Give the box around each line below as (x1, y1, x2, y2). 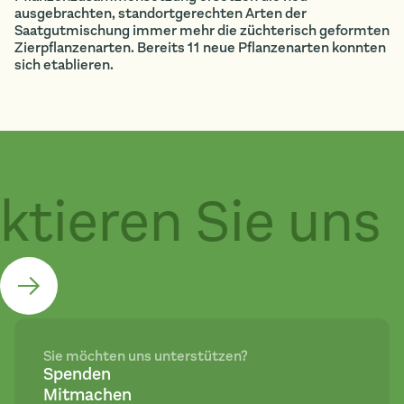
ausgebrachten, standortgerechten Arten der (14, 4, 307, 23)
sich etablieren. (14, 55, 114, 74)
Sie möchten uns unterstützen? (43, 346, 248, 365)
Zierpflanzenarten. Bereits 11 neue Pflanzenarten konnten (14, 38, 386, 57)
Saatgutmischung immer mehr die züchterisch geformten (14, 21, 390, 40)
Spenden (43, 363, 111, 386)
